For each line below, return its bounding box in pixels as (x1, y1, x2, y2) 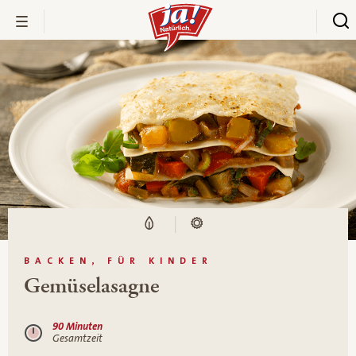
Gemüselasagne (24, 271, 159, 300)
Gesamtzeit (52, 332, 103, 344)
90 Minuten (52, 320, 103, 332)
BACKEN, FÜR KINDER (24, 255, 213, 266)
